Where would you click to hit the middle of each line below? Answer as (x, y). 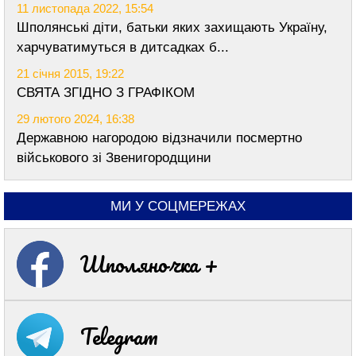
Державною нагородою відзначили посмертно (159, 137)
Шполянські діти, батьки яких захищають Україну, (172, 27)
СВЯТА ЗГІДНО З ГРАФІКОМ (106, 92)
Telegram (119, 336)
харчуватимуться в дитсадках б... (123, 47)
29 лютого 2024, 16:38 (75, 118)
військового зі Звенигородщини (114, 157)
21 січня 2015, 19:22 (70, 73)
